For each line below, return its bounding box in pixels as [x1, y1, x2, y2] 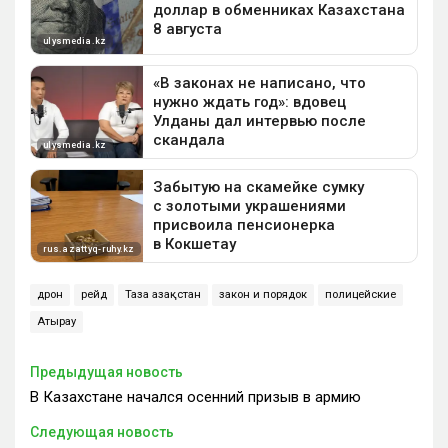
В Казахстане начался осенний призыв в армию [30, 387, 361, 406]
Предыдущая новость [30, 363, 183, 380]
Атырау [37, 314, 76, 328]
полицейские [325, 287, 396, 301]
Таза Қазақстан [125, 287, 201, 301]
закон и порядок [219, 287, 307, 301]
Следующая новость [30, 423, 174, 440]
